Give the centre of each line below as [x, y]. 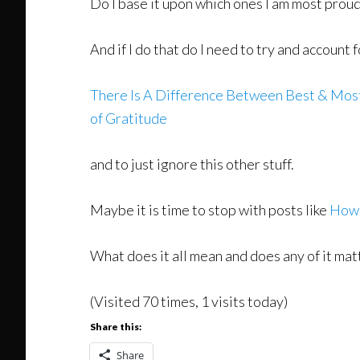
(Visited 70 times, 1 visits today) [189, 301]
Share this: [116, 326]
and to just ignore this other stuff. [192, 164]
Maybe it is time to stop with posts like [210, 209]
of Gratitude [129, 118]
